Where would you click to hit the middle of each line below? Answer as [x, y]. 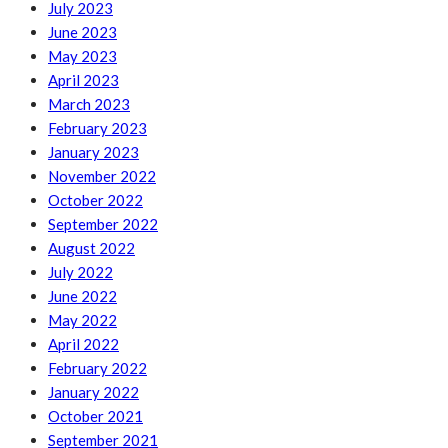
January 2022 [93, 392]
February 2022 [97, 368]
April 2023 [83, 80]
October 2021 [95, 416]
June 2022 [82, 296]
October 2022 [95, 200]
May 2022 [82, 320]
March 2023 [89, 104]
